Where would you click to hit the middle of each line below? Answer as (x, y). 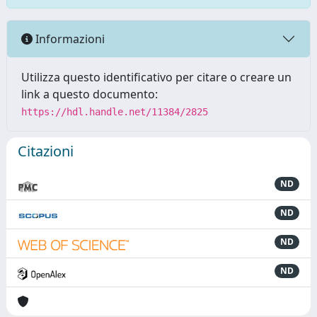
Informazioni (69, 39)
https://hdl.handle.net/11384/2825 (115, 112)
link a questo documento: (90, 94)
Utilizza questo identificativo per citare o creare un (156, 77)
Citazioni (46, 151)
